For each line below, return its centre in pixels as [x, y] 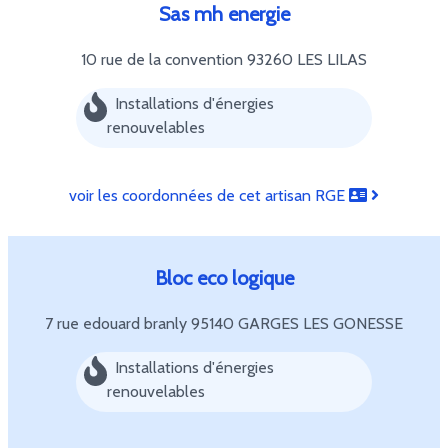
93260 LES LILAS [307, 59]
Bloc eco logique [224, 278]
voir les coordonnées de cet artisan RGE [209, 195]
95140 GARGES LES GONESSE [297, 323]
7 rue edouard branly [118, 323]
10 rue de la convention [164, 59]
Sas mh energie [224, 14]
